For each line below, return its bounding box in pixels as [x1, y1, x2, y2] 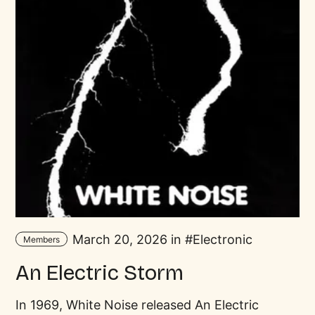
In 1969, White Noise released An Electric [15, 297, 259, 312]
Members [22, 233, 60, 245]
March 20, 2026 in [68, 231, 185, 247]
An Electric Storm [15, 259, 184, 285]
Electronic [192, 231, 252, 247]
